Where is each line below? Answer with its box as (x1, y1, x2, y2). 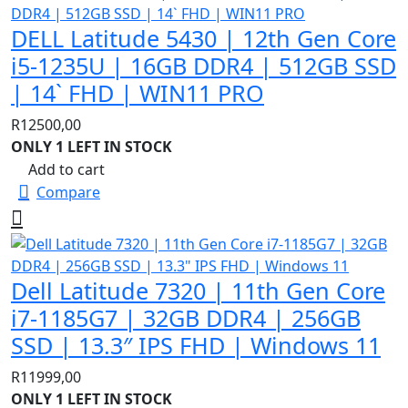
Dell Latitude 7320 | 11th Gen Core (11, 275, 385, 307)
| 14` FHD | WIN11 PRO (11, 77, 264, 109)
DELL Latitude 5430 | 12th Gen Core (11, 23, 396, 55)
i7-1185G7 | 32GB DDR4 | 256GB (11, 302, 361, 334)
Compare (36, 182, 100, 203)
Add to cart (28, 159, 105, 180)
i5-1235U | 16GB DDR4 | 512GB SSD (11, 50, 396, 82)
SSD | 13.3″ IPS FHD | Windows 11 (11, 330, 381, 362)
